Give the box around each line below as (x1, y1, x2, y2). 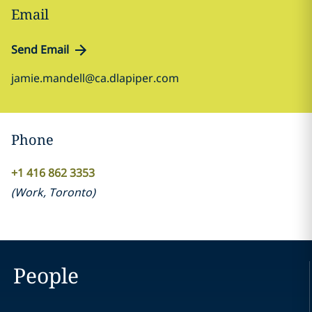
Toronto (48, 185, 92, 200)
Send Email (11, 42, 69, 57)
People (13, 261, 79, 290)
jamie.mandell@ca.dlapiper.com (11, 70, 179, 86)
